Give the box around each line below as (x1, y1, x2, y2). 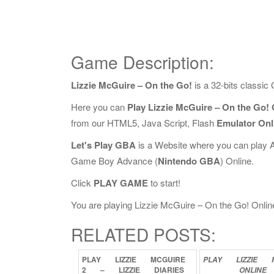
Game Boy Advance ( (71, 154, 158, 167)
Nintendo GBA (158, 154, 220, 168)
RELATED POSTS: (71, 222, 216, 246)
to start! (148, 176, 180, 189)
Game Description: (71, 50, 214, 74)
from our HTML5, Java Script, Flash (71, 116, 217, 129)
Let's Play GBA (71, 138, 136, 152)
